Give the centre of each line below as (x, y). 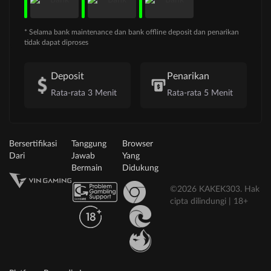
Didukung (140, 168)
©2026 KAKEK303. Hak (215, 189)
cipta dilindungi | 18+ (209, 201)
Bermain (87, 168)
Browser (137, 144)
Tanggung (89, 144)
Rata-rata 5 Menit (200, 93)
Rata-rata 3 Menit (84, 93)
